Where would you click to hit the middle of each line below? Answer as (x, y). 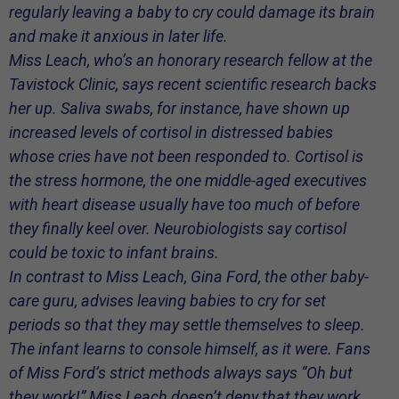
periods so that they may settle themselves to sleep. (187, 325)
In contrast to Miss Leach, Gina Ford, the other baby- (189, 277)
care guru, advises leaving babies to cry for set (167, 301)
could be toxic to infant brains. (114, 253)
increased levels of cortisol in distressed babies (171, 133)
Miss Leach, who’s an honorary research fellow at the (191, 61)
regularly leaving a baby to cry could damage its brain (192, 12)
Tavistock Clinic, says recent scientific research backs (193, 85)
